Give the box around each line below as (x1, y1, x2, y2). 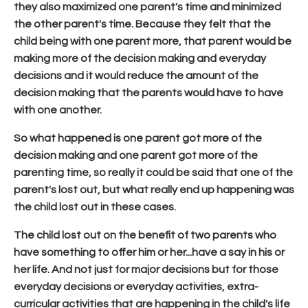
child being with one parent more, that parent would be (14, 35, 291, 47)
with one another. (14, 104, 102, 115)
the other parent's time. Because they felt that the (14, 18, 271, 30)
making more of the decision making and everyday (14, 52, 266, 64)
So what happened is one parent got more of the (14, 132, 262, 144)
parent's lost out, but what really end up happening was (14, 184, 294, 195)
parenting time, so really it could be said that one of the (14, 166, 293, 178)
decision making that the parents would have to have (14, 87, 283, 98)
